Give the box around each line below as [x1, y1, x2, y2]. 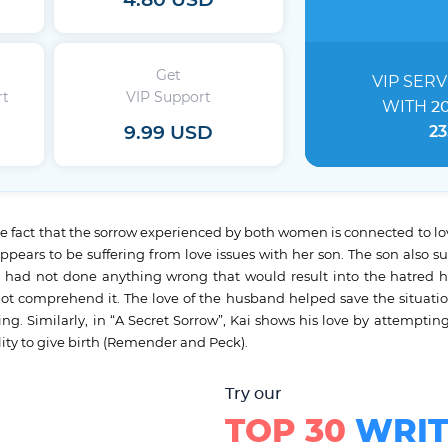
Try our [225, 385, 282, 402]
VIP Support [125, 90, 211, 105]
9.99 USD [123, 123, 213, 143]
